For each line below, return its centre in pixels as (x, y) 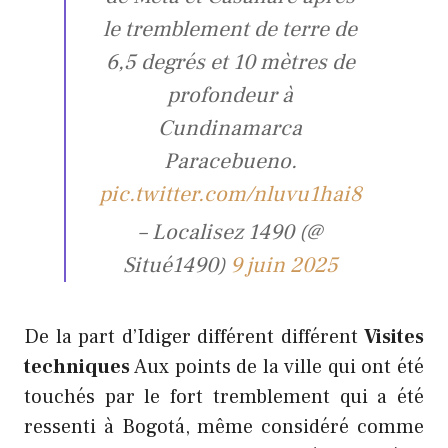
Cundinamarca (230, 128)
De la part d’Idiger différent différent (194, 337)
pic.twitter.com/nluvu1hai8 (230, 194)
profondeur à (230, 95)
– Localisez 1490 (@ (230, 232)
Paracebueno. (230, 161)
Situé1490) (176, 265)
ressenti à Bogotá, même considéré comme (224, 427)
